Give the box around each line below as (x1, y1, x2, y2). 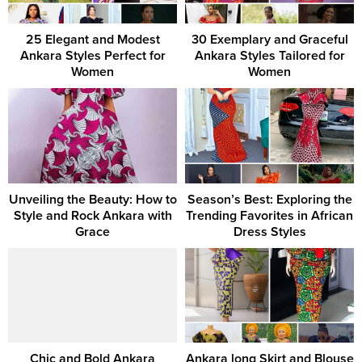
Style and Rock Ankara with (13, 207, 172, 224)
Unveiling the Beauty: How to (8, 191, 177, 208)
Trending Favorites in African (186, 207, 353, 224)
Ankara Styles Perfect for (19, 48, 166, 65)
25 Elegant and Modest (25, 32, 160, 48)
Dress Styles (233, 223, 306, 240)
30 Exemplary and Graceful (191, 32, 348, 48)
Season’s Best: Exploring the (187, 191, 352, 208)
